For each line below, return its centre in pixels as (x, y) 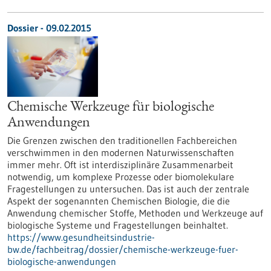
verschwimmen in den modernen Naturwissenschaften (121, 152)
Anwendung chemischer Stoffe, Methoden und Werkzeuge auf (135, 213)
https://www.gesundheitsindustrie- (81, 237)
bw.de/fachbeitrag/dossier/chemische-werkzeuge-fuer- (123, 249)
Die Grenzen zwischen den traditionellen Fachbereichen (122, 140)
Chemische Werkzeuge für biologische (111, 108)
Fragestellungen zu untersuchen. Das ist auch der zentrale (128, 189)
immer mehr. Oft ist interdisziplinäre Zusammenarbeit (120, 165)
